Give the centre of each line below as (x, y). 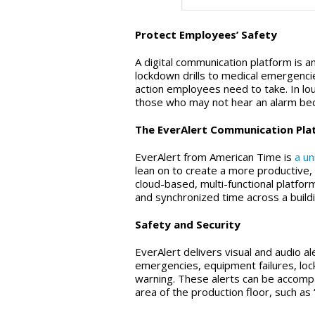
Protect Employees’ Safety (206, 35)
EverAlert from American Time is (215, 157)
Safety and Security (188, 225)
